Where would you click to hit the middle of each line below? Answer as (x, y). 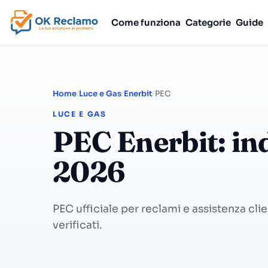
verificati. (77, 225)
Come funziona (146, 22)
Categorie (208, 22)
